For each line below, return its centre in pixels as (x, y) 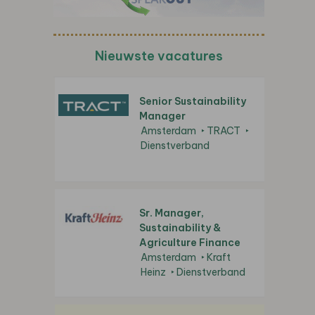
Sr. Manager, (172, 213)
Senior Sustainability (193, 101)
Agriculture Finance (190, 243)
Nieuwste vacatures (159, 56)
